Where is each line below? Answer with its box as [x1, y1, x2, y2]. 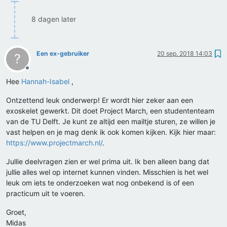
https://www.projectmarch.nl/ [6, 138, 102, 147]
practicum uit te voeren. [6, 189, 85, 198]
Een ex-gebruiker [36, 50, 89, 58]
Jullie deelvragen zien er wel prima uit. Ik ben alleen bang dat [6, 157, 209, 166]
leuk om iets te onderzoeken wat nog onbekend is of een [6, 178, 194, 187]
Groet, [6, 208, 26, 217]
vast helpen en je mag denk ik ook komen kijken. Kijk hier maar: [6, 128, 216, 137]
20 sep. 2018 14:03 [157, 50, 212, 58]
